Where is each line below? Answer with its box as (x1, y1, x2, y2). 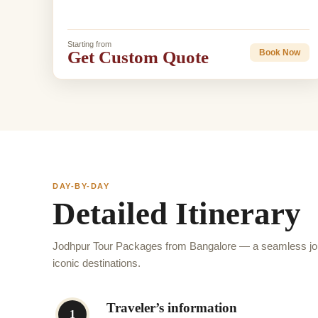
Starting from (67, 39, 111, 48)
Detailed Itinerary (53, 195, 301, 231)
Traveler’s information (106, 300, 237, 315)
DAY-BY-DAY (53, 181, 110, 190)
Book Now (258, 48, 300, 58)
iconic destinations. (53, 256, 141, 269)
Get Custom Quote (67, 47, 209, 67)
